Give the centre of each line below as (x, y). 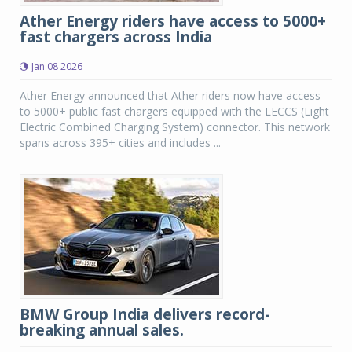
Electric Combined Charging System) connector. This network (175, 127)
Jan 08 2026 (57, 66)
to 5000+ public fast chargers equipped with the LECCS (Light (174, 111)
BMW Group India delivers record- (145, 314)
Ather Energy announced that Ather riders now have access (170, 95)
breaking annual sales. (102, 330)
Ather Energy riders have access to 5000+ (173, 21)
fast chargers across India (116, 37)
